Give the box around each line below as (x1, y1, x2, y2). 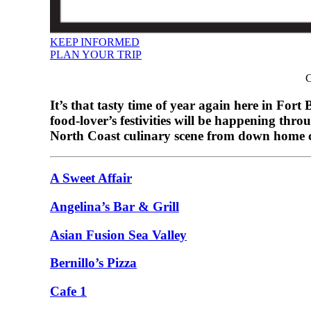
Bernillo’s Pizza (50, 255, 137, 271)
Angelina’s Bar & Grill (50, 199, 179, 214)
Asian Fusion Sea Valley (50, 227, 187, 242)
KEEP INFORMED (50, 36, 140, 48)
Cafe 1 (50, 284, 87, 299)
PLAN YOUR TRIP (50, 49, 142, 60)
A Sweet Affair (50, 171, 132, 186)
